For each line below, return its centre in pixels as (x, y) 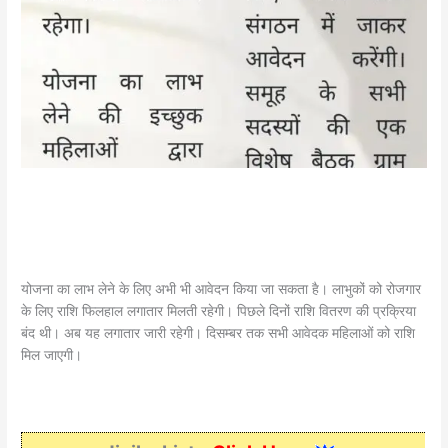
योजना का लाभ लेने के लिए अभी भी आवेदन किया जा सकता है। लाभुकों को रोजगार (221, 288)
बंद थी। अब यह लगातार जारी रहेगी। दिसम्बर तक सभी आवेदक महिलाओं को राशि (218, 332)
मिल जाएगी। (52, 354)
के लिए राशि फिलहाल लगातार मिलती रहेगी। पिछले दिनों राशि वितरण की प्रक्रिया (219, 310)
